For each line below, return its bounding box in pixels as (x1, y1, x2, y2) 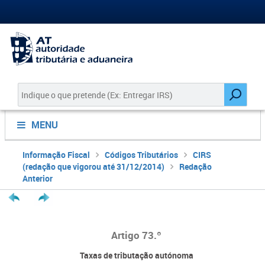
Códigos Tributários (104, 149, 178, 160)
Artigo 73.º (111, 228, 161, 242)
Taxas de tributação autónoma (79, 250, 193, 261)
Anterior (22, 173, 53, 184)
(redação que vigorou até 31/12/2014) (22, 161, 164, 172)
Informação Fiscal (22, 149, 90, 160)
